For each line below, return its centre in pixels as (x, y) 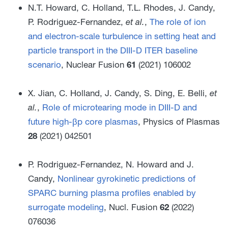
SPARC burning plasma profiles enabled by (112, 192)
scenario (45, 64)
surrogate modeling (66, 207)
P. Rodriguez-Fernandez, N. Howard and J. (111, 164)
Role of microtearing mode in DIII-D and (120, 107)
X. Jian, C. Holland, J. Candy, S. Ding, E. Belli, (119, 93)
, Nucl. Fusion (132, 207)
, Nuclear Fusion (94, 64)
